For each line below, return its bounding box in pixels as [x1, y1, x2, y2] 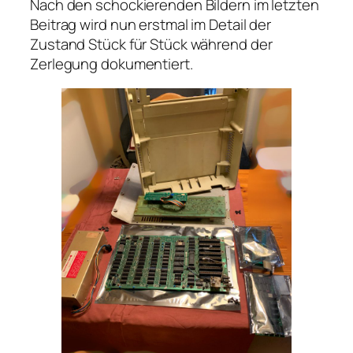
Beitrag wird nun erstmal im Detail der [30, 13, 272, 35]
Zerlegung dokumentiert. [30, 53, 193, 74]
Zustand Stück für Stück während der [30, 33, 273, 54]
